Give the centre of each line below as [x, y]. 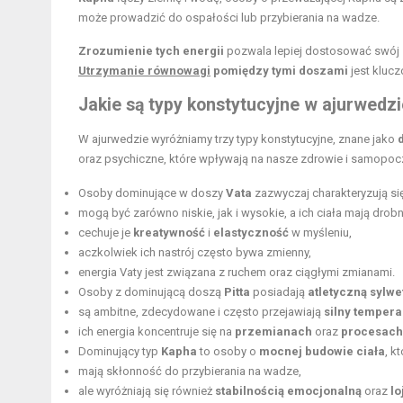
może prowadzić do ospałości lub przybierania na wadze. [229, 18]
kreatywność [169, 233]
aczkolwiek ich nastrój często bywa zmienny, [195, 253]
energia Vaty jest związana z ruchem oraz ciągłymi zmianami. [237, 273]
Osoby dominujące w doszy [152, 193]
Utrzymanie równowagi [144, 71]
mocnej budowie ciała [322, 352]
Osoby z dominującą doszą [151, 292]
